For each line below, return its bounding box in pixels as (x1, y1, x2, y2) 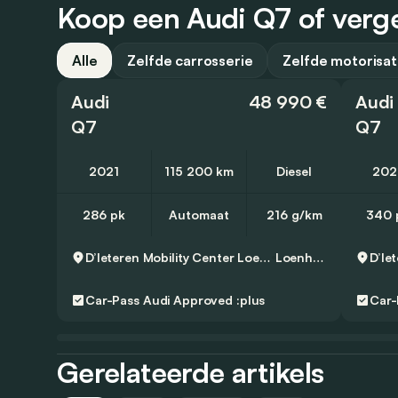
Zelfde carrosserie (127, 52, 253, 70)
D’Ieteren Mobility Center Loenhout (259, 250, 270, 266)
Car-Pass (85, 292, 139, 308)
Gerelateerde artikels (57, 354, 324, 391)
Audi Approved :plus (142, 292, 266, 308)
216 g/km (266, 207, 322, 223)
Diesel (276, 163, 312, 179)
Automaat (169, 207, 229, 223)
